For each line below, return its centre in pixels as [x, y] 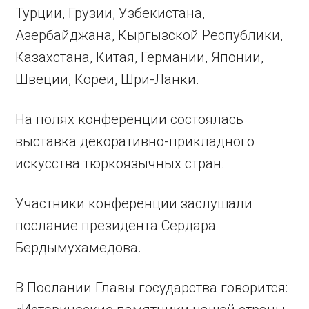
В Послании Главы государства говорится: [152, 287]
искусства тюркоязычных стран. [120, 163]
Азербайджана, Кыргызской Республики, [149, 35]
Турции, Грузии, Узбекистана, [110, 13]
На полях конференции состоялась [130, 119]
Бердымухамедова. [79, 247]
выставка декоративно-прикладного [135, 141]
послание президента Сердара [116, 225]
